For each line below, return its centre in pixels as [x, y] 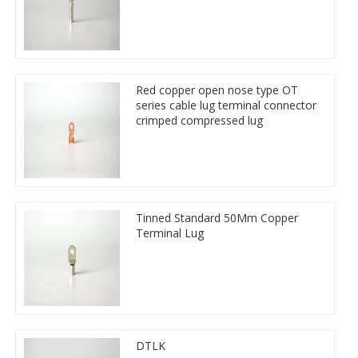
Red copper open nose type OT [217, 89]
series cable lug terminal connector [226, 105]
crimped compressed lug [199, 120]
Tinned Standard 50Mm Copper [217, 217]
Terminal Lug [170, 233]
